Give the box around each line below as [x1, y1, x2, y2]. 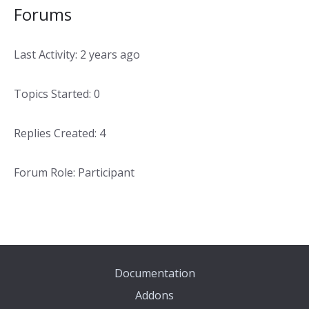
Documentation [114, 266, 195, 281]
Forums [14, 3, 72, 26]
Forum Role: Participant [14, 165, 134, 180]
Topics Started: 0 [14, 86, 100, 101]
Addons [135, 288, 174, 303]
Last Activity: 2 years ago [14, 47, 140, 62]
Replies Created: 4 [14, 126, 106, 141]
